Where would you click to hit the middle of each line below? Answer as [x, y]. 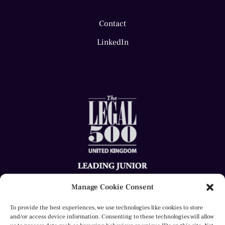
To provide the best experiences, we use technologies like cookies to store [106, 208]
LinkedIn [113, 42]
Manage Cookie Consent [113, 187]
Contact [113, 23]
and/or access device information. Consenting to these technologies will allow [112, 217]
